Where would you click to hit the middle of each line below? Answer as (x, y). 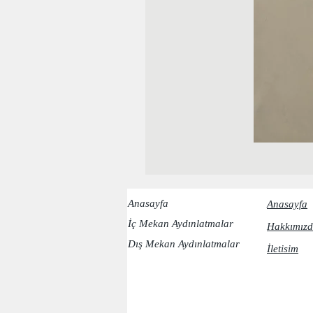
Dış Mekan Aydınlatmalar (184, 243)
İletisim (283, 248)
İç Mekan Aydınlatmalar (181, 223)
